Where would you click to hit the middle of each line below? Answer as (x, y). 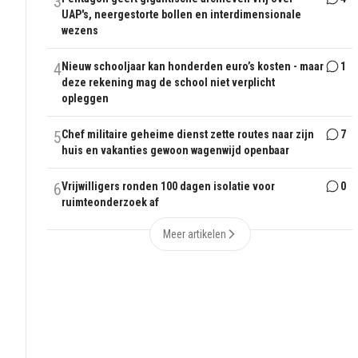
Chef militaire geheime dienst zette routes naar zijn (188, 135)
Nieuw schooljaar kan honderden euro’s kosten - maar (193, 67)
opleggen (86, 99)
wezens (80, 31)
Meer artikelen (194, 235)
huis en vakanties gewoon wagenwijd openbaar (176, 151)
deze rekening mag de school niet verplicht (169, 83)
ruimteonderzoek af (111, 203)
